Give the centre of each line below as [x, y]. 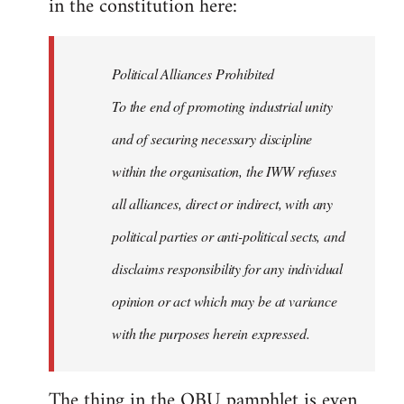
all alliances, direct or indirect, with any [223, 203]
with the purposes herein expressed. [211, 333]
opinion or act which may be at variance [225, 300]
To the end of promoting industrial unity [222, 106]
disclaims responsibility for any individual [228, 268]
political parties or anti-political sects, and [229, 235]
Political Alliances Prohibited [193, 73]
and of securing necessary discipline [212, 138]
